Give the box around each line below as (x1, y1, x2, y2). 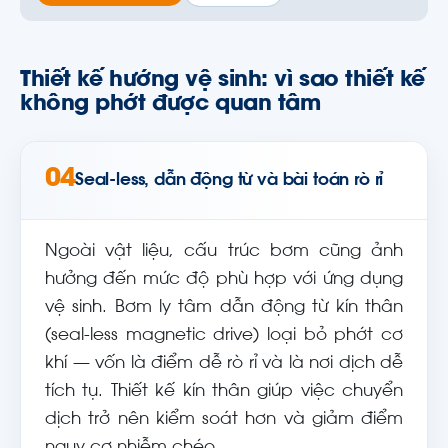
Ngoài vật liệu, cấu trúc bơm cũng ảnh (45, 244, 403, 260)
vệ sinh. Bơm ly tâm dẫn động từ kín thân (45, 300, 403, 316)
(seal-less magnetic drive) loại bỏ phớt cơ (45, 328, 403, 344)
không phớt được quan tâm (20, 94, 321, 116)
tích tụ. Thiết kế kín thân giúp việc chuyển (45, 384, 403, 400)
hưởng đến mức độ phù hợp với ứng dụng (45, 272, 403, 288)
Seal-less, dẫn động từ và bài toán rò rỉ (75, 171, 384, 189)
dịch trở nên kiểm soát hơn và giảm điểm (45, 412, 403, 428)
